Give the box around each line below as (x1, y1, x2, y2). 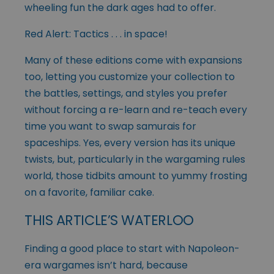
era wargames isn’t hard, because (24, 257, 188, 272)
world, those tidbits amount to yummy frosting (24, 168, 247, 183)
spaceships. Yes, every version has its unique (24, 135, 235, 150)
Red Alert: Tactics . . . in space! (24, 26, 168, 41)
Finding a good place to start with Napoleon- (24, 241, 240, 256)
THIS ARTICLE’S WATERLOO (24, 210, 194, 230)
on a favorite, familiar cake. (24, 185, 154, 199)
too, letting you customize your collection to (24, 69, 235, 84)
